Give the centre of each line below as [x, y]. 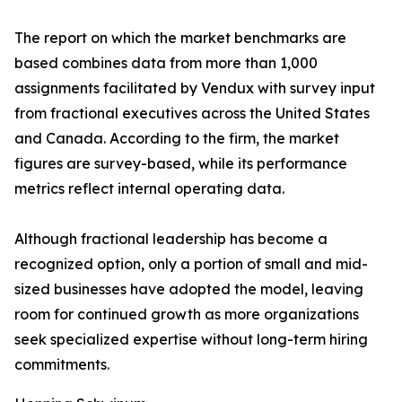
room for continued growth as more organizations [187, 315]
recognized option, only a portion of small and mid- [191, 264]
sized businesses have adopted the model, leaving [189, 289]
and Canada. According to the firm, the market [177, 139]
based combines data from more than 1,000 [166, 63]
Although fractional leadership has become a [171, 239]
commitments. [62, 365]
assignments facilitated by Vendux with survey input [195, 88]
